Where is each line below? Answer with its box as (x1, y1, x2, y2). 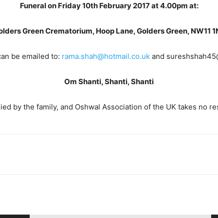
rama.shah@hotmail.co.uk (62, 52, 150, 61)
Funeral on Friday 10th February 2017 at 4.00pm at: (19, 1, 199, 10)
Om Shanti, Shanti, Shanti (64, 77, 154, 86)
